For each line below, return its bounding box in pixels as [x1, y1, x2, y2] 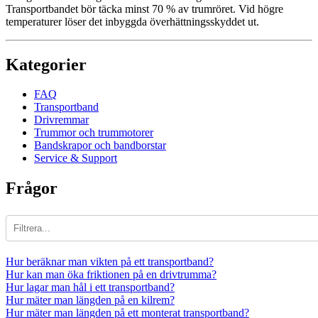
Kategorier [6, 55, 87, 74]
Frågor [6, 179, 57, 198]
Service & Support [34, 152, 117, 165]
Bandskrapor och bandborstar [34, 139, 166, 152]
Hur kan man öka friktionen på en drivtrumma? [6, 268, 216, 281]
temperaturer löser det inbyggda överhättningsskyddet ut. [6, 15, 259, 28]
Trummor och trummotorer [34, 126, 153, 139]
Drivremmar [34, 114, 89, 126]
